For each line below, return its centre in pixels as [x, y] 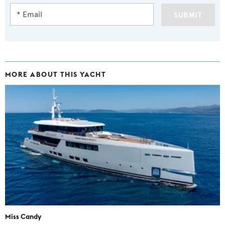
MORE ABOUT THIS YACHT [56, 74]
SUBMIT [188, 15]
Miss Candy [23, 217]
